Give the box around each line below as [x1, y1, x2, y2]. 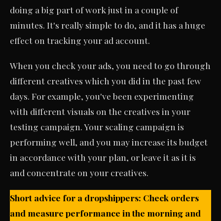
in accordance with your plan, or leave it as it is [10, 151, 196, 163]
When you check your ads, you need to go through [10, 59, 211, 71]
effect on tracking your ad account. [10, 34, 150, 46]
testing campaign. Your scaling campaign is [10, 120, 184, 132]
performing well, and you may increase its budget [10, 136, 208, 147]
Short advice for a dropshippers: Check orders [10, 191, 199, 203]
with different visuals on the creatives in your [10, 105, 190, 117]
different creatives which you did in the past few [10, 74, 201, 86]
